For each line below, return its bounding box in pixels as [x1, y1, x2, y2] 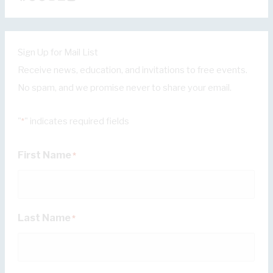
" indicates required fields [24, 115, 130, 127]
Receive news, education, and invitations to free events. [18, 65, 248, 76]
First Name [18, 149, 72, 161]
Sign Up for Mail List [18, 47, 99, 58]
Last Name [18, 212, 71, 224]
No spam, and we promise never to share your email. [18, 82, 232, 94]
